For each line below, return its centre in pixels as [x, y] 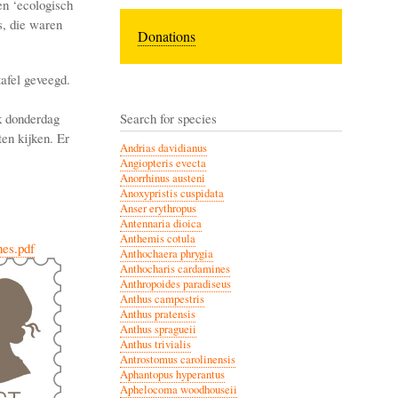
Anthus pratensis [157, 314]
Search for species [168, 118]
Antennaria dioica [160, 223]
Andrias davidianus [163, 147]
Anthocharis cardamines [175, 268]
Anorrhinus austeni [162, 178]
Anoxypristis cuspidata [171, 193]
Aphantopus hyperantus [172, 374]
